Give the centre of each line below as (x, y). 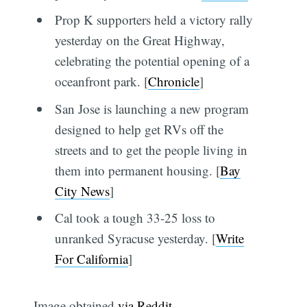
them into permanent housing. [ (137, 170)
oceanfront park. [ (101, 82)
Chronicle (173, 82)
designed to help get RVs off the (139, 129)
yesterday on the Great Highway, (139, 40)
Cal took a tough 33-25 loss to (135, 218)
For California (91, 259)
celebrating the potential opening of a (152, 61)
